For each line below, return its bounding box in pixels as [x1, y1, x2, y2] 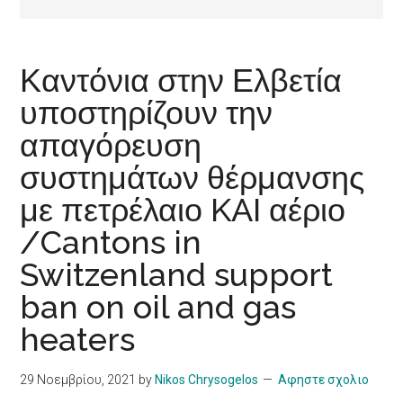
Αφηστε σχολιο [278, 372, 370, 388]
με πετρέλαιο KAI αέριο [20, 191, 346, 229]
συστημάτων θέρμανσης [20, 158, 365, 197]
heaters [20, 320, 136, 359]
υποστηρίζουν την [20, 94, 273, 132]
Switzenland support [20, 255, 334, 294]
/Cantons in [20, 223, 202, 262]
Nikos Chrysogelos [155, 372, 259, 388]
